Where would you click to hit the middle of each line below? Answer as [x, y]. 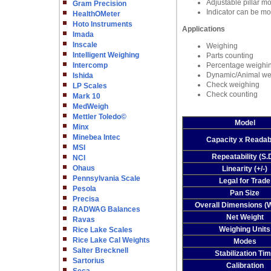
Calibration [245, 266]
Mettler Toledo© [99, 117]
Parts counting [230, 56]
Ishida [83, 76]
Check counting [232, 94]
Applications [203, 29]
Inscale [85, 45]
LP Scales [90, 86]
